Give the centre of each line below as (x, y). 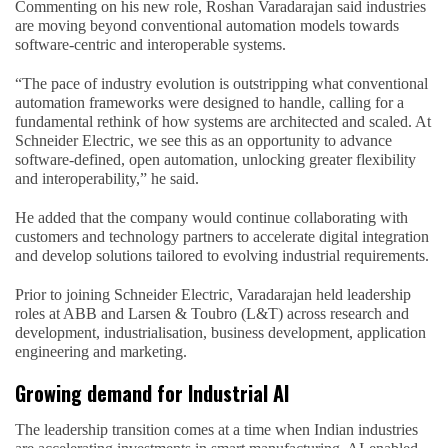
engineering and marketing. (101, 351)
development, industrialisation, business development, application (220, 332)
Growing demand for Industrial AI (152, 392)
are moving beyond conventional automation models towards (207, 25)
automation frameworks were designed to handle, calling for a (209, 102)
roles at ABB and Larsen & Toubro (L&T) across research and (212, 313)
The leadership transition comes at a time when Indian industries (216, 429)
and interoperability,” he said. (107, 178)
